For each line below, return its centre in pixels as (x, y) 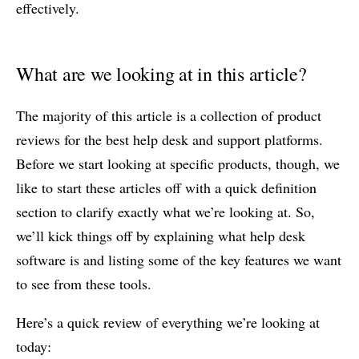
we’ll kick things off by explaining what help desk (161, 235)
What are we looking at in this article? (161, 73)
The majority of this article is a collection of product (169, 115)
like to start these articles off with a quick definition (166, 187)
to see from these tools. (84, 283)
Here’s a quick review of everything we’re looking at (168, 322)
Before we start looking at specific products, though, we (178, 163)
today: (34, 346)
